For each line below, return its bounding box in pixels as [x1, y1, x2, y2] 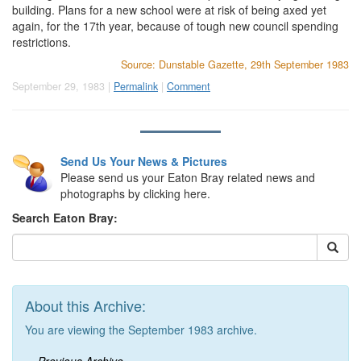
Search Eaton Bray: [12, 210, 118, 226]
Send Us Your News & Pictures [60, 153, 227, 169]
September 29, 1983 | [12, 79, 114, 93]
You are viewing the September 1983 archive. [25, 322, 257, 338]
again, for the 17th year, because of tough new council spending [12, 18, 338, 34]
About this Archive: [25, 295, 146, 316]
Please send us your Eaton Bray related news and [60, 169, 315, 185]
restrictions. [12, 34, 71, 50]
